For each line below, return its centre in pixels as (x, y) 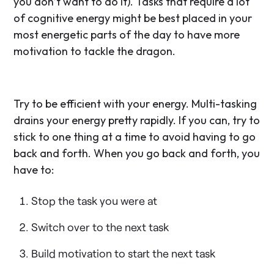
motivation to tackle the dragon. (95, 51)
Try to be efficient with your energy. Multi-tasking (135, 103)
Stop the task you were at (94, 200)
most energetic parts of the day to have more (127, 34)
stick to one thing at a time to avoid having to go (135, 136)
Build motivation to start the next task (124, 253)
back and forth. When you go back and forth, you (137, 153)
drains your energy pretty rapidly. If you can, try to (137, 120)
